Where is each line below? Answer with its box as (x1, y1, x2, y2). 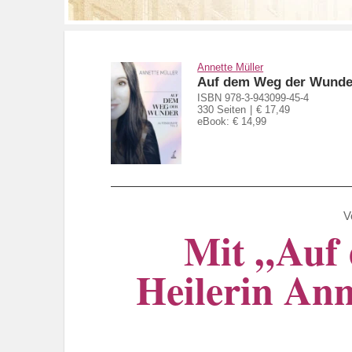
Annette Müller (197, 61, 264, 73)
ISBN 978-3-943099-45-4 (197, 92, 310, 104)
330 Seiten (197, 104, 247, 116)
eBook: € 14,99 (197, 115, 267, 128)
